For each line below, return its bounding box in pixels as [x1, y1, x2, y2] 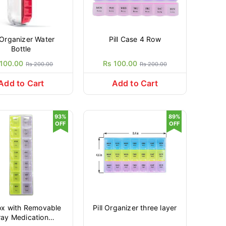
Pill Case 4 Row [108, 35, 161, 43]
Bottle [11, 44, 31, 53]
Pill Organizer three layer [93, 203, 177, 212]
